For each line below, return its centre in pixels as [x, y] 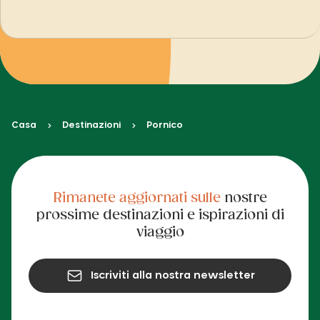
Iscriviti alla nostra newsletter [172, 275]
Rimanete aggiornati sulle [137, 198]
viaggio [160, 232]
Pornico [165, 125]
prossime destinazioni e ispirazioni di [160, 215]
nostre [244, 198]
